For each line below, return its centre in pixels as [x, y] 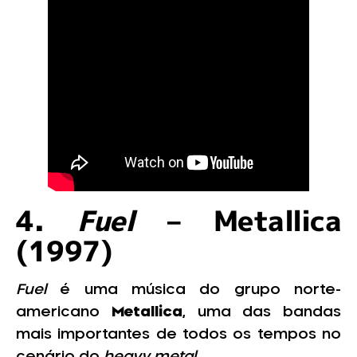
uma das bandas [269, 312]
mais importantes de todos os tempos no [178, 334]
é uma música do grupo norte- [201, 290]
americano [64, 312]
